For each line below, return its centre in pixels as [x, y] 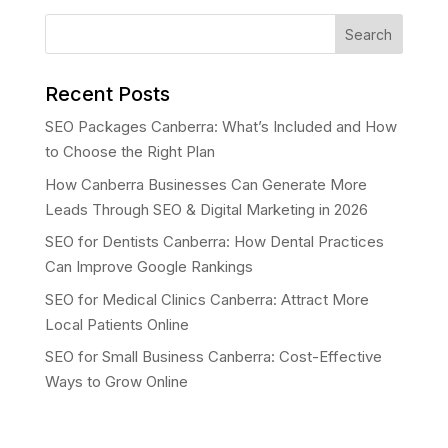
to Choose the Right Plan [129, 152]
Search [369, 34]
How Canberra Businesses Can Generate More [205, 184]
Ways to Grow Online [116, 382]
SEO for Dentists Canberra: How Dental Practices [214, 242]
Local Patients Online [116, 324]
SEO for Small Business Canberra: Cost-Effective [213, 357]
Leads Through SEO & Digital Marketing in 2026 [206, 209]
